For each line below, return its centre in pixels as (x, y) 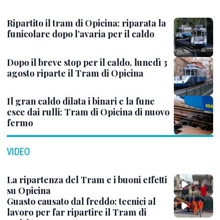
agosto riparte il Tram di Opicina (75, 73)
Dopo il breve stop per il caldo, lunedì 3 (87, 62)
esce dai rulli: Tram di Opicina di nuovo (88, 112)
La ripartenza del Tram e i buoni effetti (87, 179)
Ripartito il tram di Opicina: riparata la (86, 23)
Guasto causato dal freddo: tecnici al (81, 202)
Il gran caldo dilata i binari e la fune (81, 101)
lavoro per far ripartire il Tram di (77, 212)
